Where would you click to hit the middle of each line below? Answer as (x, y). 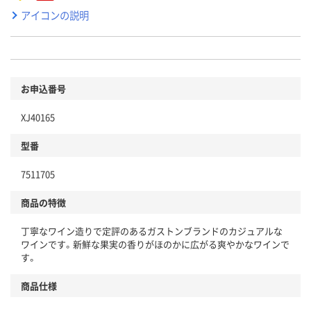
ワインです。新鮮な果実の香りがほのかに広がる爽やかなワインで (155, 244)
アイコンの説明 (55, 15)
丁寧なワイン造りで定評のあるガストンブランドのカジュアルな (152, 231)
